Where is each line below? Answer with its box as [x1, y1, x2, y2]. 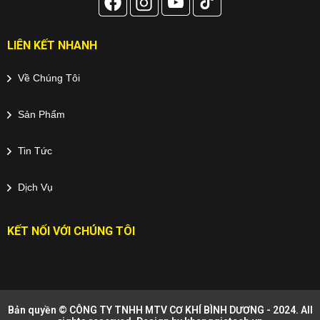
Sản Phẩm [15, 108, 65, 120]
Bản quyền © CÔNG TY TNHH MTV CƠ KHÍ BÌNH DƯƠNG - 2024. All [7, 304, 313, 316]
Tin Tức [15, 144, 52, 156]
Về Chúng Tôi [15, 71, 80, 84]
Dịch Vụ [15, 181, 53, 193]
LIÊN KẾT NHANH [7, 38, 97, 52]
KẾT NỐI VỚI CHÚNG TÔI [7, 224, 135, 238]
